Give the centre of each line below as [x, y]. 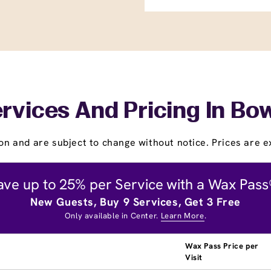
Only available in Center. [113, 215]
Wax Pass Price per [222, 246]
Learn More [182, 215]
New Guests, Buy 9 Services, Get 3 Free [135, 201]
